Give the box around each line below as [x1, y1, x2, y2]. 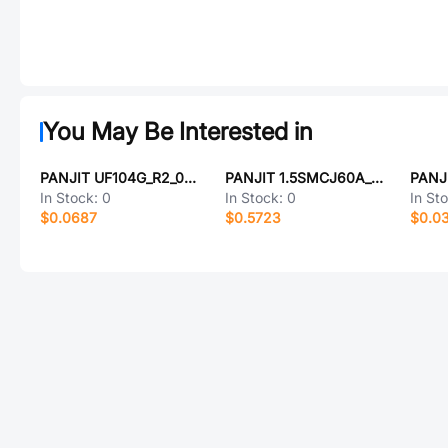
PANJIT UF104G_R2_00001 [184, 169, 196, 186]
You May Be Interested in [43, 117, 313, 146]
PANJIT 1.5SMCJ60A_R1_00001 [370, 169, 383, 186]
